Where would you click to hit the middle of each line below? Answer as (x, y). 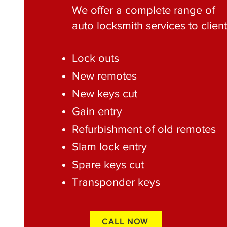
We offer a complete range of (143, 10)
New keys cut (105, 93)
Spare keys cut (108, 164)
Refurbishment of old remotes (144, 129)
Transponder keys (116, 182)
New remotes (104, 76)
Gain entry (97, 111)
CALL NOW (125, 221)
